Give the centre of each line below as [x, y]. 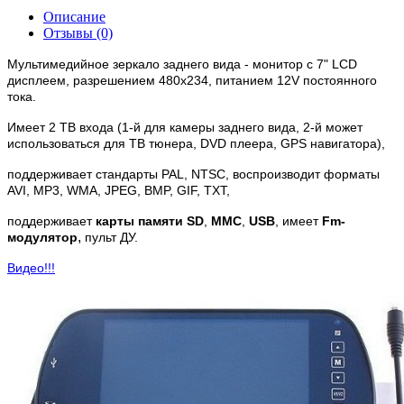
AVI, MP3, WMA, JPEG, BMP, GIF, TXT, [119, 190]
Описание [74, 16]
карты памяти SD [150, 220]
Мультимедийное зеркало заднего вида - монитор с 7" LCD [182, 64]
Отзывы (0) [78, 32]
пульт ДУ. [115, 237]
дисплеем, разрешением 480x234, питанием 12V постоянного [192, 80]
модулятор [42, 237]
